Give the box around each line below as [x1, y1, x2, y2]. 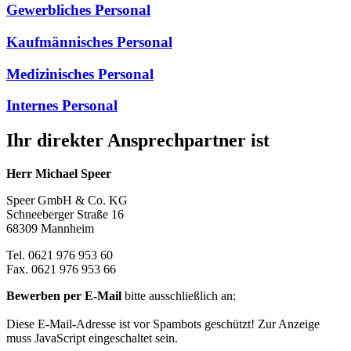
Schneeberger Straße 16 [6, 208, 124, 222]
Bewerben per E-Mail [6, 289, 121, 303]
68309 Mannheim [6, 222, 94, 236]
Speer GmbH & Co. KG [6, 194, 128, 208]
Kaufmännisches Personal [6, 33, 172, 50]
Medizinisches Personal [6, 65, 154, 82]
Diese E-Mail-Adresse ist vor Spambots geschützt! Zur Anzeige [6, 317, 320, 331]
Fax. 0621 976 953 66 [6, 262, 116, 277]
